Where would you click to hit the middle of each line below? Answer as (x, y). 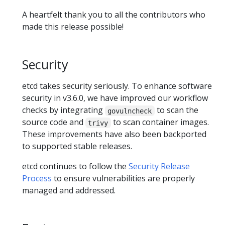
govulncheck (130, 111)
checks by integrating (64, 110)
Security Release (159, 166)
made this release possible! (73, 27)
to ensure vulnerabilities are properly (123, 179)
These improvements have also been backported (114, 134)
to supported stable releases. (77, 146)
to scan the (176, 110)
